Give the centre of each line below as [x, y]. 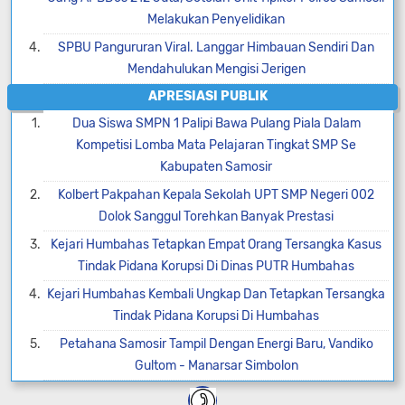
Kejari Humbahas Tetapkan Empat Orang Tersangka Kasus [216, 245]
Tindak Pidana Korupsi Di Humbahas [216, 316]
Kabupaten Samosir [216, 167]
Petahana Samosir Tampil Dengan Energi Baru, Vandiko [216, 344]
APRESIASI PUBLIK [207, 96]
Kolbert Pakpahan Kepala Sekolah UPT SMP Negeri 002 [216, 195]
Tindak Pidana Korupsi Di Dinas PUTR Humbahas [216, 266]
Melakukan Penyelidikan [216, 19]
